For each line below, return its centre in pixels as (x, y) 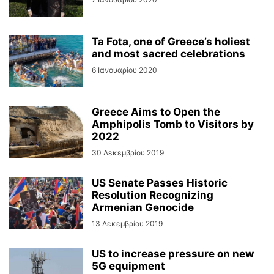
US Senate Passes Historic (160, 183)
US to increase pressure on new (173, 254)
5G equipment (128, 266)
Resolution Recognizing (153, 195)
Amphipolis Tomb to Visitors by (173, 124)
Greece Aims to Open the (156, 112)
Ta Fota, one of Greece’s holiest (171, 42)
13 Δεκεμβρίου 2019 (127, 224)
